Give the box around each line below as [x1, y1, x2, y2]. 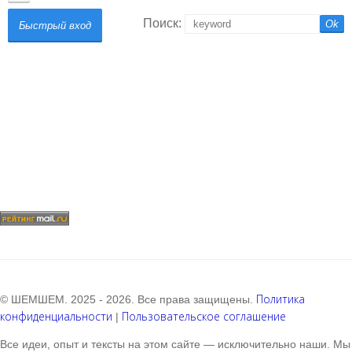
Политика [256, 291, 305, 306]
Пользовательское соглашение [122, 309, 286, 324]
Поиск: [143, 16, 185, 30]
